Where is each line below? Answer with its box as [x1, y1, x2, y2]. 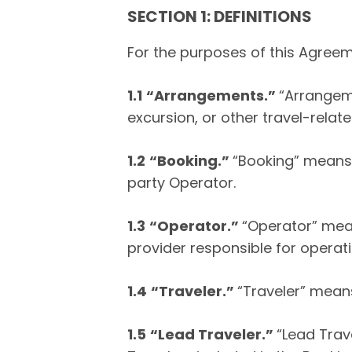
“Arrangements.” [146, 86, 279, 105]
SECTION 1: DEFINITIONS [127, 5, 312, 27]
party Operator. [127, 173, 236, 192]
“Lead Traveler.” [150, 324, 277, 344]
